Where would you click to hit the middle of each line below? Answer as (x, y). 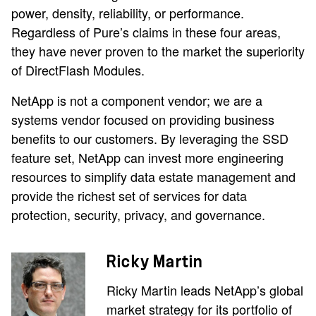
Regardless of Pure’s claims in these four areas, (146, 31)
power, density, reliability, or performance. (128, 12)
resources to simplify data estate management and (153, 176)
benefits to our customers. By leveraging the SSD (150, 138)
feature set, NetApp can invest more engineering (147, 157)
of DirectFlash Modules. (78, 69)
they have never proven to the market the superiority (158, 50)
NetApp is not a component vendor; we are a (137, 100)
